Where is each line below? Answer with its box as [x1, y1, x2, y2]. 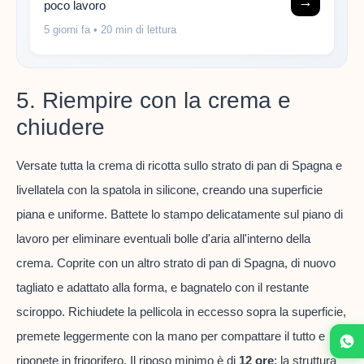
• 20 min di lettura [90, 24, 176, 37]
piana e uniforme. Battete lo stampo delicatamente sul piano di [16, 206, 343, 221]
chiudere [16, 114, 105, 140]
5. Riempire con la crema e [16, 87, 291, 113]
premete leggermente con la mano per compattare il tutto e [16, 328, 325, 343]
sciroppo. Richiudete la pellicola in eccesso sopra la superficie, [16, 304, 346, 318]
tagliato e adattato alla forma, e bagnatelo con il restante [16, 279, 309, 294]
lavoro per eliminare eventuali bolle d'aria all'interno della [16, 231, 310, 245]
